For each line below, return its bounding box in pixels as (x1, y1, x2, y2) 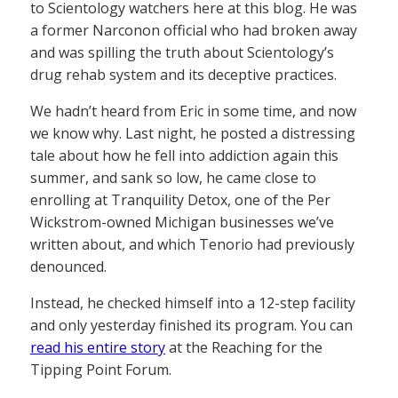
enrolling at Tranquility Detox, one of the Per (30, 190, 330, 211)
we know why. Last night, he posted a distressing (30, 123, 355, 144)
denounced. (30, 257, 107, 277)
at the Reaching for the (165, 338, 322, 358)
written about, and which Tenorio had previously (30, 235, 354, 255)
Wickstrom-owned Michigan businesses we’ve (30, 212, 334, 233)
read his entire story (30, 338, 165, 358)
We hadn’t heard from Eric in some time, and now (30, 101, 356, 122)
